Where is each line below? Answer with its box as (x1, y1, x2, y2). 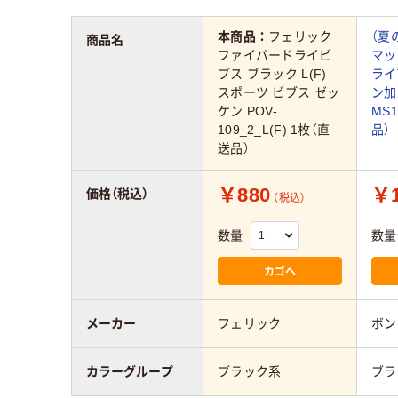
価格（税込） (86, 186, 148, 201)
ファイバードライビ (218, 48, 332, 63)
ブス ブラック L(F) (218, 67, 327, 82)
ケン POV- (218, 104, 277, 119)
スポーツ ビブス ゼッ (218, 85, 340, 100)
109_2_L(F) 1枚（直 (218, 123, 330, 138)
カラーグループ (86, 363, 173, 378)
